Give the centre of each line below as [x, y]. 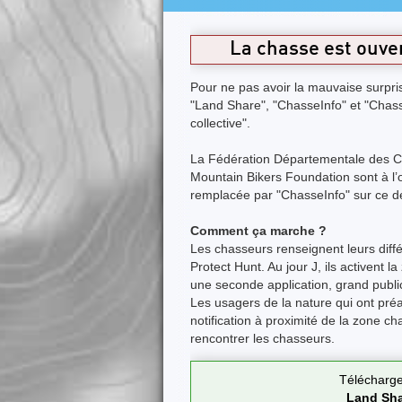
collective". [220, 123]
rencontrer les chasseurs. [262, 338]
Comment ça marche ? [258, 231]
